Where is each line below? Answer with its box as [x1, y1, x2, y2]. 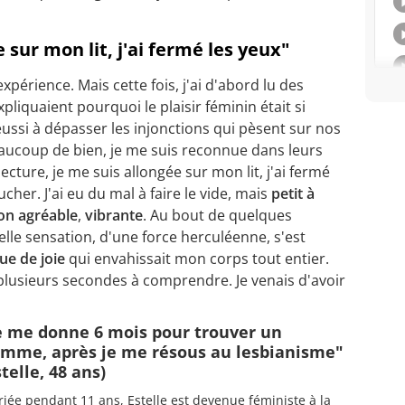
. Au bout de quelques [143, 204, 292, 225]
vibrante [85, 204, 143, 225]
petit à [268, 183, 315, 203]
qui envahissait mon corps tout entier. [69, 248, 329, 268]
